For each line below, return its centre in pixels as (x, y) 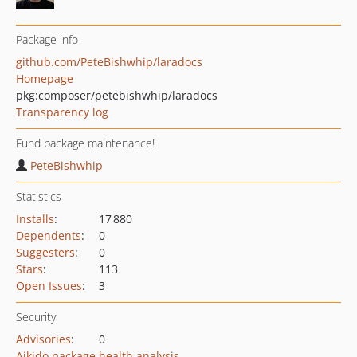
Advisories (43, 339)
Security (36, 317)
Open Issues (49, 286)
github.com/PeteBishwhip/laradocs (109, 62)
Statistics (39, 196)
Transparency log (62, 112)
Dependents (49, 235)
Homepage (45, 78)
